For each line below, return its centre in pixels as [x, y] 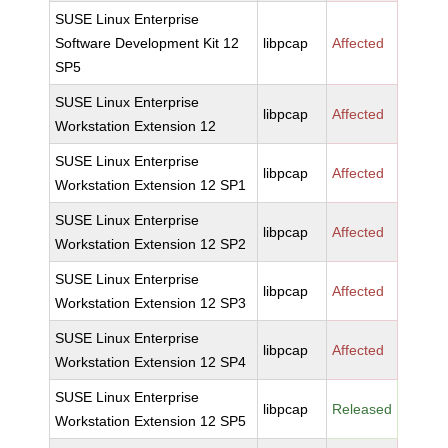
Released [362, 409]
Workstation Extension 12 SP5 [151, 421]
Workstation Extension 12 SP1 [151, 185]
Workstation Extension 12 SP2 [151, 244]
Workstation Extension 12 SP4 [151, 362]
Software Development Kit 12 [147, 43]
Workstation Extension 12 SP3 [151, 303]
